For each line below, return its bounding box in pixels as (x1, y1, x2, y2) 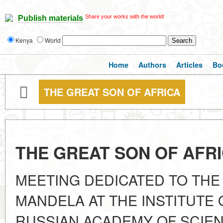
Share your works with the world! (85, 13, 164, 19)
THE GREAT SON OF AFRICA (44, 85, 180, 99)
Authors (138, 60, 166, 70)
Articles (176, 60, 203, 70)
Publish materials (18, 14, 83, 23)
